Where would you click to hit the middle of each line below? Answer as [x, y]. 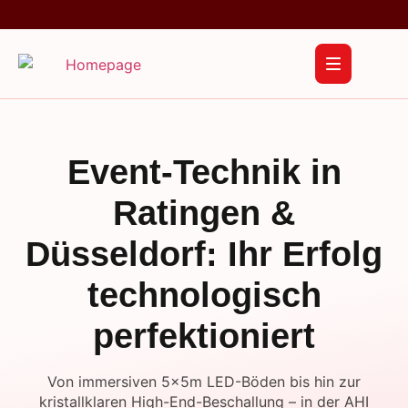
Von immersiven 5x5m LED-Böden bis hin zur [204, 382]
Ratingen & [204, 213]
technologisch [204, 295]
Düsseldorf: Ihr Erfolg [204, 254]
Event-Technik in [204, 172]
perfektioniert [204, 336]
